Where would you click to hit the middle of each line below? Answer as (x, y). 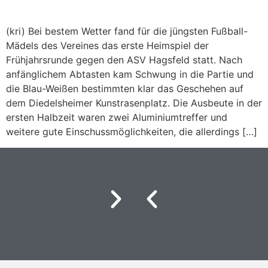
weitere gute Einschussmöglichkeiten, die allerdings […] (132, 132)
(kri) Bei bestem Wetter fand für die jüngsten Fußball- (127, 31)
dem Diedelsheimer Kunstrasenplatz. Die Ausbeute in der (134, 103)
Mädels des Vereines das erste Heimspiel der (107, 46)
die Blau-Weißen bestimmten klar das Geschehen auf (125, 89)
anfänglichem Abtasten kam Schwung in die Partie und (130, 74)
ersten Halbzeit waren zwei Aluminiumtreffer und (117, 118)
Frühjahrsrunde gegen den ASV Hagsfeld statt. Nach (124, 60)
